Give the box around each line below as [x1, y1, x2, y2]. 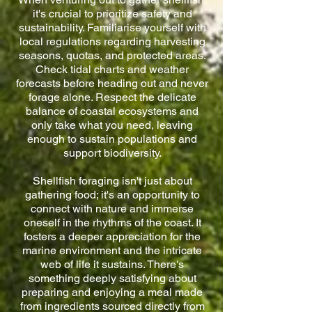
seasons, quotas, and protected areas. [18, 49, 206, 62]
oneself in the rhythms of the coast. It [23, 216, 201, 229]
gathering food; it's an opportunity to [24, 188, 200, 201]
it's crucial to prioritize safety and [32, 7, 192, 20]
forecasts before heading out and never [16, 77, 208, 90]
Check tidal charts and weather [36, 63, 189, 76]
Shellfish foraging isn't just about [32, 174, 192, 187]
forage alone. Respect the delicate [28, 91, 196, 104]
